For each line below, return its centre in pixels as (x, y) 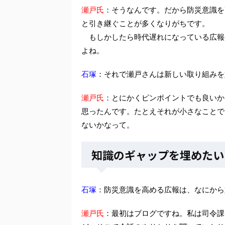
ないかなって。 (108, 125)
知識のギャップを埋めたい (158, 154)
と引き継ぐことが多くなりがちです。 (145, 23)
